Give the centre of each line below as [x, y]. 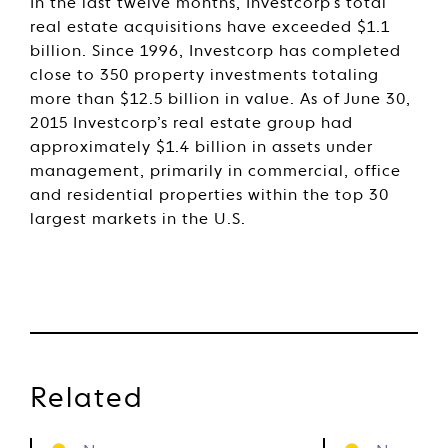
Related [87, 399]
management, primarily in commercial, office [215, 172]
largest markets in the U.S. [138, 220]
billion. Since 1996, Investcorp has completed [215, 52]
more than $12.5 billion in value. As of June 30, [220, 100]
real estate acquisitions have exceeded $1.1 [210, 28]
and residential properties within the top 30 [209, 196]
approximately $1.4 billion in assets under [201, 148]
